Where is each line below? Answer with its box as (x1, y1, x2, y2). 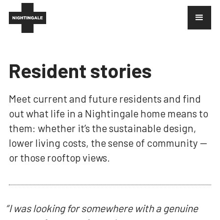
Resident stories (8, 58, 152, 82)
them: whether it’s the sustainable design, (8, 122, 196, 134)
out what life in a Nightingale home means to (8, 107, 208, 119)
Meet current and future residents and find (8, 92, 201, 105)
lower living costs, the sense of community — (8, 137, 207, 149)
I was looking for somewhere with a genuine (8, 201, 198, 214)
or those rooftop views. (8, 151, 110, 164)
